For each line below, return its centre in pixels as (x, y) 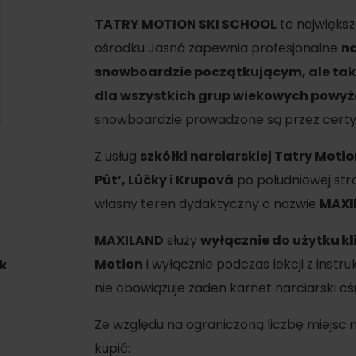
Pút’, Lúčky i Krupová (164, 180)
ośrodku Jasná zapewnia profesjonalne (218, 48)
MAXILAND (129, 240)
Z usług (117, 156)
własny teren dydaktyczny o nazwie (207, 204)
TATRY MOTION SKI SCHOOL (186, 24)
